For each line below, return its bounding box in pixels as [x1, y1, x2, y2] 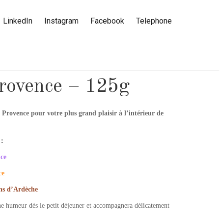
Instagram [44, 16, 79, 26]
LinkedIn [3, 16, 32, 26]
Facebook [90, 16, 124, 26]
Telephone [136, 16, 172, 26]
